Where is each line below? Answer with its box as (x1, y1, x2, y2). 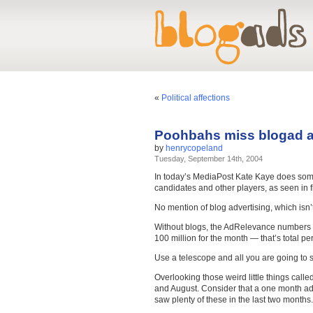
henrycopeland (166, 143, 223, 153)
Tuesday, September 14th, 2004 (154, 154, 263, 163)
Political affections (161, 93, 230, 103)
